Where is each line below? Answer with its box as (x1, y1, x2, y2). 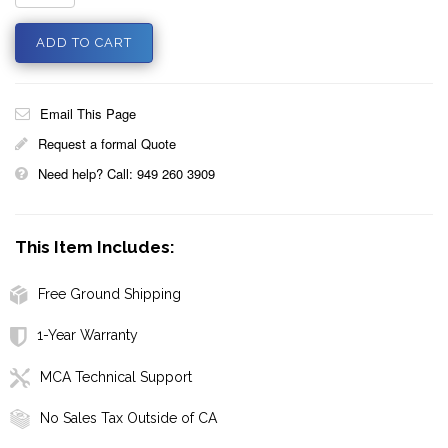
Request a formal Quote (38, 134, 176, 153)
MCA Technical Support (40, 368, 192, 385)
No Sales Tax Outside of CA (40, 410, 217, 426)
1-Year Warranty (37, 327, 138, 344)
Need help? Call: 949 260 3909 (38, 164, 215, 183)
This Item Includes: (15, 237, 175, 257)
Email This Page (40, 104, 136, 123)
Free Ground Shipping (38, 286, 181, 302)
